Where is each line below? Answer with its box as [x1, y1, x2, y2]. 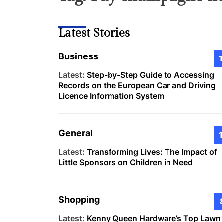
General [58, 128, 93, 139]
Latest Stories [58, 26, 130, 40]
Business [58, 51, 98, 62]
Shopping [58, 194, 100, 205]
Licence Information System [58, 91, 164, 101]
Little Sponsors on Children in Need [58, 157, 193, 167]
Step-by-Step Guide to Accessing [87, 70, 214, 80]
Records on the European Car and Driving [58, 80, 216, 91]
